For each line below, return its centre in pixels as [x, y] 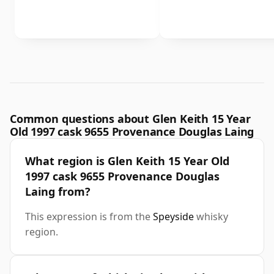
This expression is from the [89, 217]
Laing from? [58, 192]
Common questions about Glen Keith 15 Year [130, 119]
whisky [211, 217]
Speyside [173, 217]
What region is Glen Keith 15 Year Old [127, 161]
